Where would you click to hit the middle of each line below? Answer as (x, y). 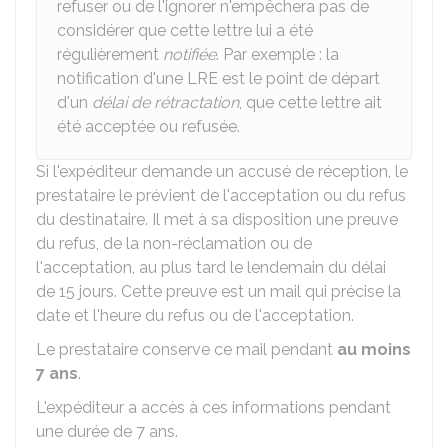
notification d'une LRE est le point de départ (218, 78)
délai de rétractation (165, 102)
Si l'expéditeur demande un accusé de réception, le (222, 171)
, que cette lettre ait (310, 102)
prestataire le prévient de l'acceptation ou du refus (221, 195)
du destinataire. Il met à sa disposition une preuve (217, 219)
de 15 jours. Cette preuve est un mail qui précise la (218, 291)
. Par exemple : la (277, 54)
